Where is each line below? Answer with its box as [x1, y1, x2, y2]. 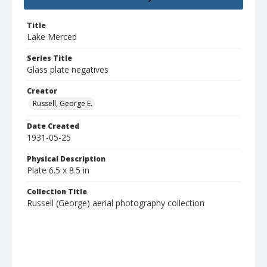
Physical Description [27, 154, 105, 164]
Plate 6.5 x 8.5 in [27, 164, 89, 176]
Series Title [27, 53, 72, 64]
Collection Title [27, 187, 87, 197]
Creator [27, 86, 57, 97]
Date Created [27, 121, 79, 132]
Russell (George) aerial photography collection [27, 197, 204, 209]
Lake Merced [27, 31, 77, 43]
